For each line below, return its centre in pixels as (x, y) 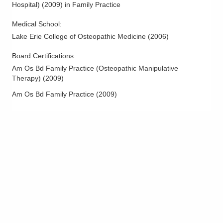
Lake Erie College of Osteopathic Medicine (79, 37)
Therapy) (26, 78)
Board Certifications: (45, 56)
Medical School (36, 24)
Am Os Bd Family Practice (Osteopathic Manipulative (95, 68)
